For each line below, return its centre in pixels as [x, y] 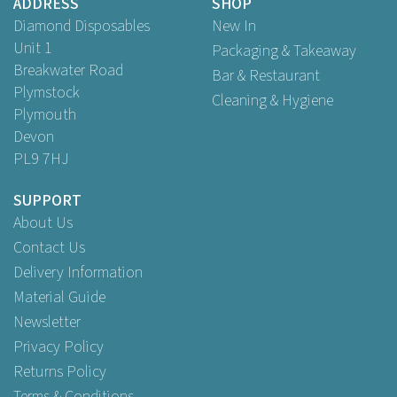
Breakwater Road [68, 70]
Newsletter [47, 322]
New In [234, 26]
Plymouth [45, 115]
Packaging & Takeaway [284, 51]
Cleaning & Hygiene [272, 101]
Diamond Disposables [82, 26]
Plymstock [47, 93]
